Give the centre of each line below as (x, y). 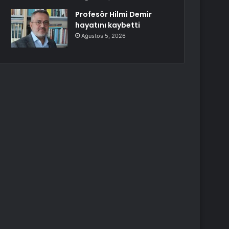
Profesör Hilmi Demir (114, 14)
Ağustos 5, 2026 (104, 36)
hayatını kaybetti (108, 25)
